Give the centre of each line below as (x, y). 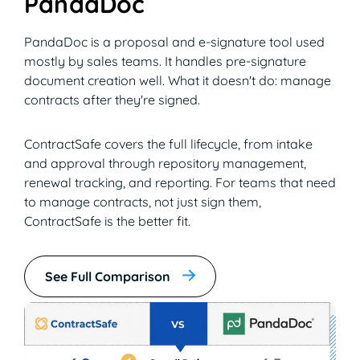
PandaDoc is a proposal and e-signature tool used (174, 41)
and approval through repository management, (165, 163)
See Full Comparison (108, 276)
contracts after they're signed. (112, 99)
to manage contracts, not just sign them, (143, 201)
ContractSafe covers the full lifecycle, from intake (168, 143)
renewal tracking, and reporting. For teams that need (180, 182)
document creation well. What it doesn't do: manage (178, 80)
